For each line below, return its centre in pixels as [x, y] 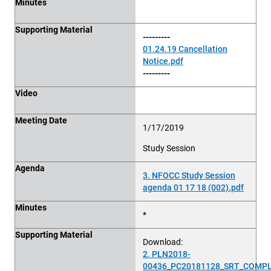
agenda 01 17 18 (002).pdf [193, 187]
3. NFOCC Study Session [189, 175]
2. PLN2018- [167, 254]
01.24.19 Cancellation [185, 49]
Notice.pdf [163, 61]
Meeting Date [41, 120]
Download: [163, 242]
